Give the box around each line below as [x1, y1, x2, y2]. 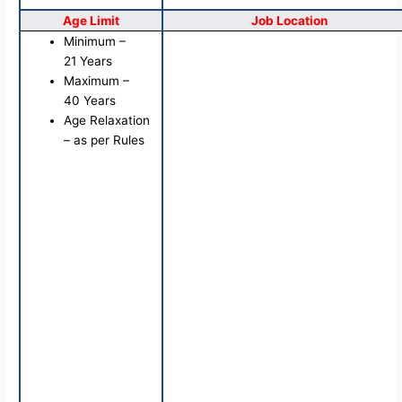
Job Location [251, 13, 329, 29]
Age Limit [63, 13, 120, 29]
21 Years [64, 54, 113, 69]
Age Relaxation [64, 113, 151, 128]
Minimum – [64, 34, 127, 49]
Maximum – [64, 74, 130, 89]
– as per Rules [64, 133, 145, 148]
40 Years [64, 93, 117, 109]
